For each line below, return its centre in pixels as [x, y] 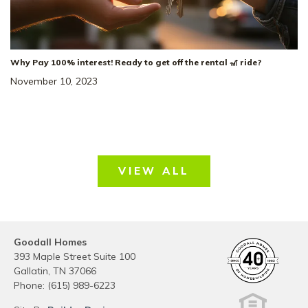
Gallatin [31, 271]
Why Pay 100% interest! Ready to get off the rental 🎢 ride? [136, 62]
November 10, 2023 [54, 81]
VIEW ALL [154, 170]
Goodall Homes [50, 242]
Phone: [31, 285]
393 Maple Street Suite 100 [75, 256]
